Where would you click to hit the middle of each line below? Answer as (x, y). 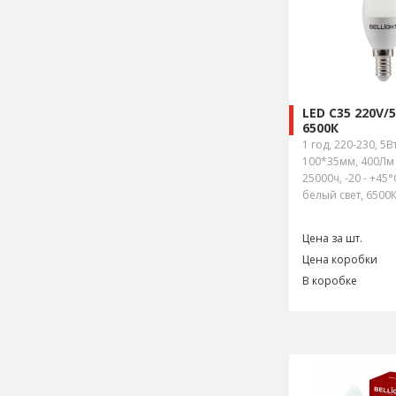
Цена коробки (340, 259)
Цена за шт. (332, 238)
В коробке (330, 281)
